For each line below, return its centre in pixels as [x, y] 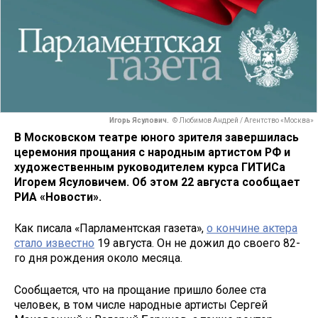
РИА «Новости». [58, 197]
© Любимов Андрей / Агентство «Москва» [243, 121]
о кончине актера [252, 229]
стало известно [54, 243]
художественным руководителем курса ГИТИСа [150, 167]
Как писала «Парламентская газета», [110, 229]
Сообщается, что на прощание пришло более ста [140, 290]
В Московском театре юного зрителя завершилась [157, 137]
